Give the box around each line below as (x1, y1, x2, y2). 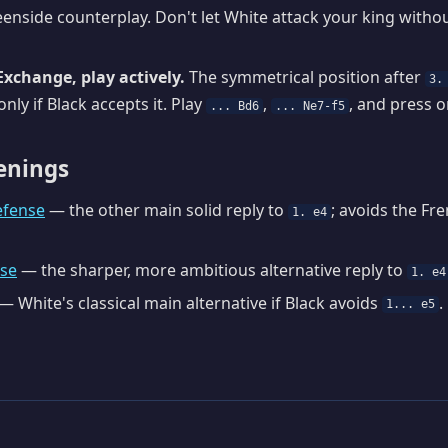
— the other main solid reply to (45, 199, 288, 222)
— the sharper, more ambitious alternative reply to (17, 258, 407, 281)
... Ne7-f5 (275, 98, 346, 113)
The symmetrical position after (185, 65, 425, 88)
